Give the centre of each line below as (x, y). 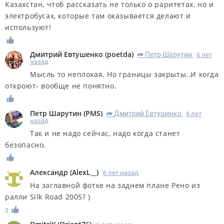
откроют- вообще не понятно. (61, 86)
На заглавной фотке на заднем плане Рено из (115, 185)
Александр (49, 172)
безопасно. (25, 145)
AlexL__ (84, 172)
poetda (119, 54)
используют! (28, 27)
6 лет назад (121, 173)
